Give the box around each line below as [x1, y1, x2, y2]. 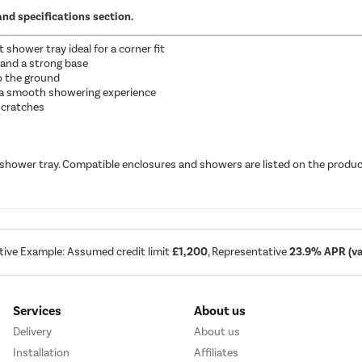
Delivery [13, 325, 52, 339]
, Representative [208, 245, 289, 259]
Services [13, 302, 61, 319]
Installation [13, 345, 69, 360]
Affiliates [194, 345, 238, 360]
